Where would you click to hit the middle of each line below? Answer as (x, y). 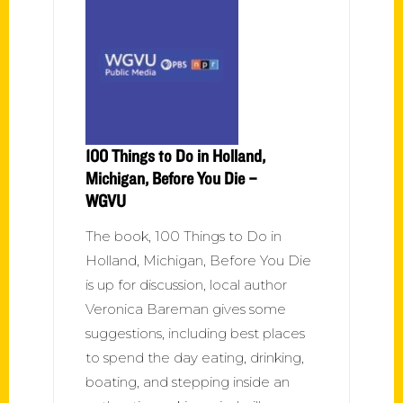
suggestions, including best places (195, 333)
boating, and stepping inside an (188, 381)
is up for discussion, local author (186, 284)
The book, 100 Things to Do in (184, 236)
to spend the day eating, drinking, (195, 357)
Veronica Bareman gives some (186, 309)
